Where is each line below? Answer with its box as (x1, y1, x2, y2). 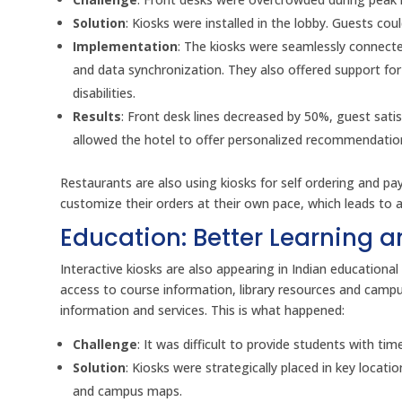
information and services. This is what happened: (60, 301, 345, 319)
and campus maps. (73, 382, 183, 400)
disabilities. (73, 84, 136, 102)
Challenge (73, 336, 138, 354)
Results (73, 108, 122, 126)
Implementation (73, 38, 179, 56)
